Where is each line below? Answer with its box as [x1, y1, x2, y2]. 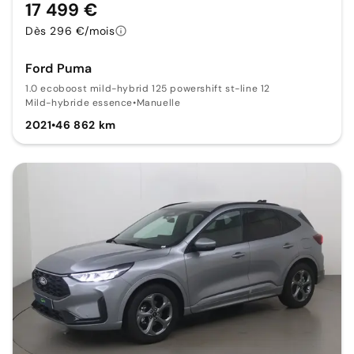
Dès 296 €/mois [25, 23, 115, 38]
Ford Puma [25, 59, 92, 77]
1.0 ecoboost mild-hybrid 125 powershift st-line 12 [25, 81, 270, 95]
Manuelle [136, 96, 181, 109]
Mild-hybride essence [25, 96, 133, 109]
